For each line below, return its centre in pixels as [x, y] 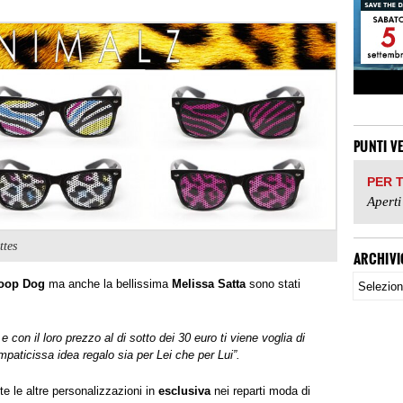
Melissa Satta [210, 284]
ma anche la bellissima [108, 284]
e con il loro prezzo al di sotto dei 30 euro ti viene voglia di [153, 337]
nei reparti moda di [260, 390]
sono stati [275, 284]
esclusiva [184, 390]
